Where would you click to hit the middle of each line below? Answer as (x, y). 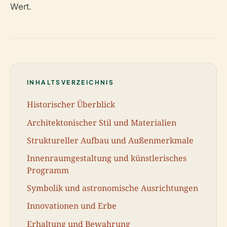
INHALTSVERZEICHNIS (71, 82)
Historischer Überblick (71, 105)
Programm (48, 170)
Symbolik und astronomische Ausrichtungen (112, 188)
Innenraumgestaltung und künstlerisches (107, 158)
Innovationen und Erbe (72, 206)
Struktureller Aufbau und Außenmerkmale (110, 140)
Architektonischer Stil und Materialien (102, 122)
